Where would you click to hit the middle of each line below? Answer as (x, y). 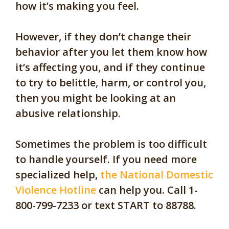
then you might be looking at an (96, 98)
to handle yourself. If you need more (106, 159)
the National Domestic (157, 175)
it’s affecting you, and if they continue (110, 67)
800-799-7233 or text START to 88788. (107, 205)
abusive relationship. (69, 113)
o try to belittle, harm (74, 83)
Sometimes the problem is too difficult (111, 144)
